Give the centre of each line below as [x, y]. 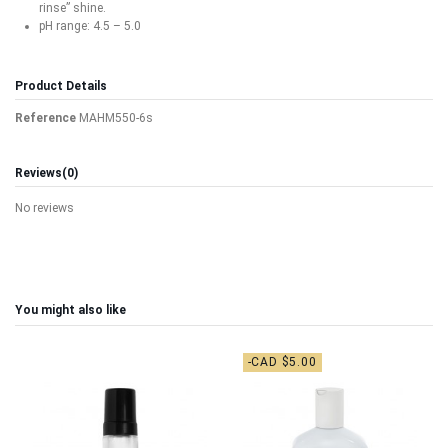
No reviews [44, 207]
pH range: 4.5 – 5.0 [90, 26]
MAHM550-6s [116, 118]
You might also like [70, 309]
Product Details [61, 85]
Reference [45, 118]
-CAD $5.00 [282, 361]
